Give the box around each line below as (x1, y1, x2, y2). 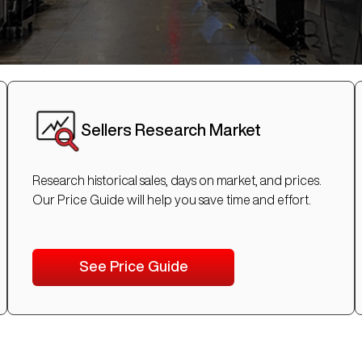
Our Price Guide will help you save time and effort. (32, 193, 311, 207)
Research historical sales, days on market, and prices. (32, 174, 322, 187)
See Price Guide (78, 259, 188, 274)
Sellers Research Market (81, 121, 261, 139)
